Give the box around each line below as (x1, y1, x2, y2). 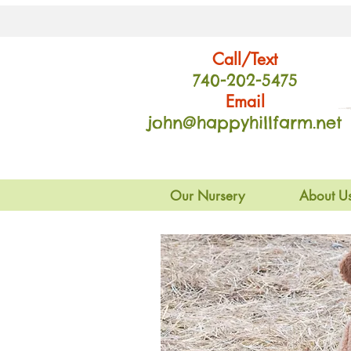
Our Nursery (170, 187, 244, 204)
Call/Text (212, 49, 277, 70)
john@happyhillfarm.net (147, 112, 342, 133)
